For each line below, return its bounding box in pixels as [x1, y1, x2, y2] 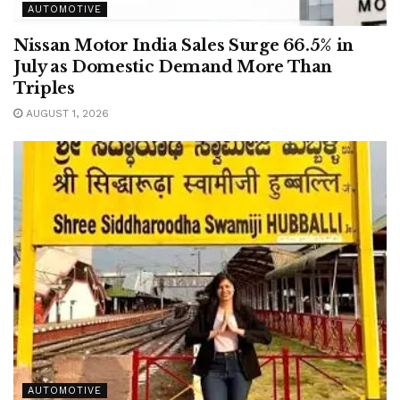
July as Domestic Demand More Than [13, 56, 333, 77]
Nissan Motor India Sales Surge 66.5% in [13, 35, 354, 55]
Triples [13, 78, 75, 98]
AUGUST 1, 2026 [22, 106, 109, 120]
